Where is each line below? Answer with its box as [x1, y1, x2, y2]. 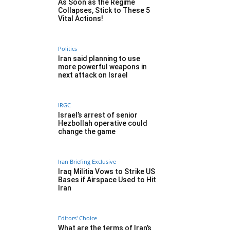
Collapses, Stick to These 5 [58, 6, 150, 15]
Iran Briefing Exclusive [58, 158, 116, 166]
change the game [58, 127, 116, 136]
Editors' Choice [58, 214, 97, 222]
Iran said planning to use [58, 54, 140, 63]
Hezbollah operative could [58, 119, 147, 128]
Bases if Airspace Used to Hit [58, 176, 156, 184]
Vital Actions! [58, 14, 103, 23]
